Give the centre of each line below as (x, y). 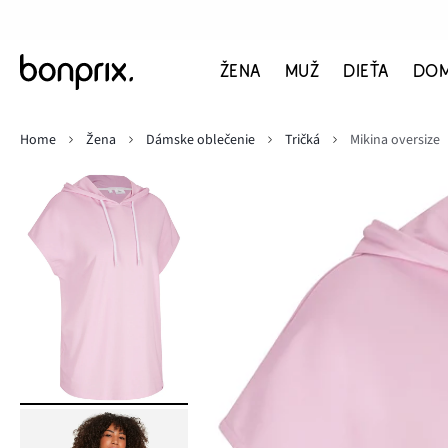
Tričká (302, 140)
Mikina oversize (395, 140)
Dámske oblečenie (200, 140)
